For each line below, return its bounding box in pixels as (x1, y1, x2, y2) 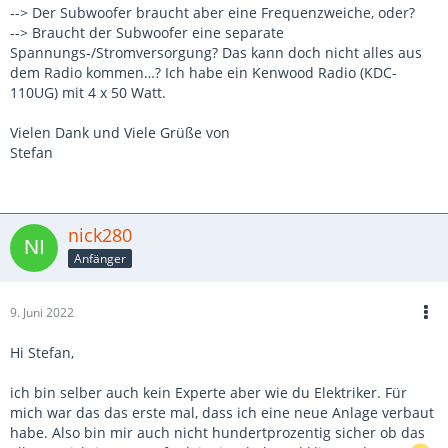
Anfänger (74, 249, 126, 267)
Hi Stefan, (10, 343, 74, 362)
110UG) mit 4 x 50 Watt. (10, 83, 166, 102)
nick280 (68, 223, 132, 247)
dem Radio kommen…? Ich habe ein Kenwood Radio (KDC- (10, 63, 397, 82)
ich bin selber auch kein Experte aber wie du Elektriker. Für (10, 383, 407, 402)
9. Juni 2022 (10, 304, 74, 321)
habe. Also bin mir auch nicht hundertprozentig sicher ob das (10, 423, 425, 442)
